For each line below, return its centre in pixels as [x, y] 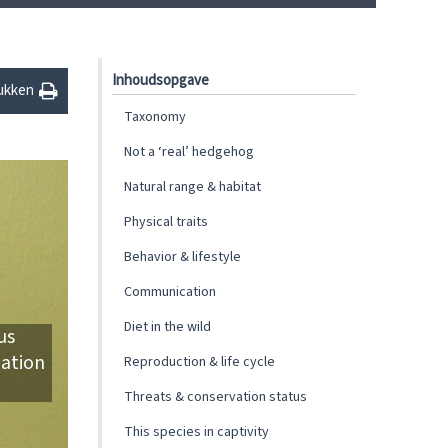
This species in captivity [196, 432]
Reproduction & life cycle [199, 362]
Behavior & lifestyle [182, 257]
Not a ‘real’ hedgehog [189, 152]
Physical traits [166, 222]
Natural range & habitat [192, 187]
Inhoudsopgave [160, 80]
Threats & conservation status [215, 397]
